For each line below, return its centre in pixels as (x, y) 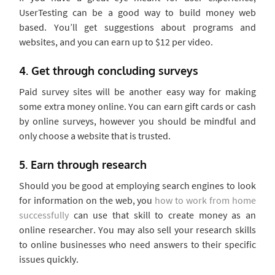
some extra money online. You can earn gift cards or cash (137, 106)
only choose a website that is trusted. (95, 136)
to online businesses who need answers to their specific (137, 244)
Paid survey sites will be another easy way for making (137, 91)
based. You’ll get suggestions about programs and (137, 27)
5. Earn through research (83, 165)
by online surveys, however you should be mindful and (137, 121)
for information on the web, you (87, 200)
